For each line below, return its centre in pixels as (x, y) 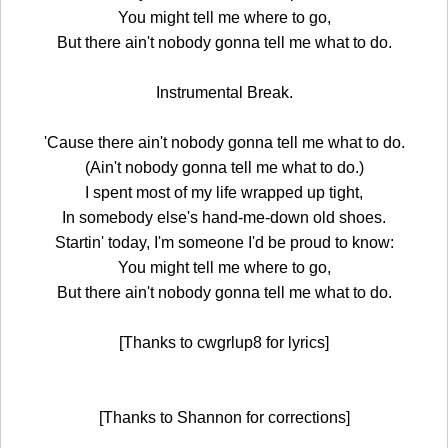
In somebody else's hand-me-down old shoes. (224, 217)
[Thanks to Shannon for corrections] (224, 417)
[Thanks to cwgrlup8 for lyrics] (224, 342)
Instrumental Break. (224, 92)
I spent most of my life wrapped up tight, (224, 192)
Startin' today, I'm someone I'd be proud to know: (224, 242)
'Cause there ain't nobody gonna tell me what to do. (224, 142)
